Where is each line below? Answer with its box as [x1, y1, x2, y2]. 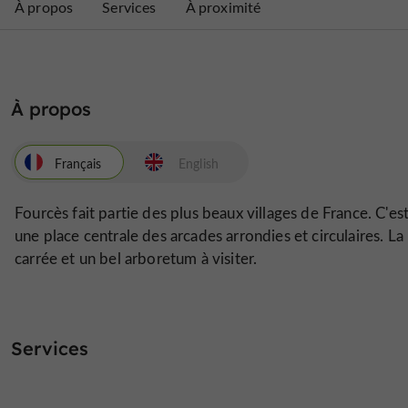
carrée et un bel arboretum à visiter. [15, 248, 258, 269]
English [178, 154, 219, 172]
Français [55, 154, 102, 172]
